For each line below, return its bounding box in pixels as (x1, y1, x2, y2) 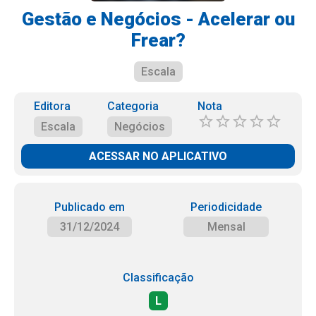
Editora (33, 99, 71, 113)
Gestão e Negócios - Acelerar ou (21, 8, 295, 30)
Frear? (130, 30, 186, 51)
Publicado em (54, 200, 125, 214)
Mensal (207, 220, 245, 233)
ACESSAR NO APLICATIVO (89, 150, 227, 163)
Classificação (122, 271, 194, 284)
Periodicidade (190, 200, 262, 214)
